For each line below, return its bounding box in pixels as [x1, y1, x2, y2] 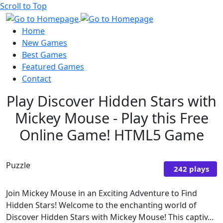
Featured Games [22, 61, 84, 72]
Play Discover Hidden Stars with [6, 91, 217, 111]
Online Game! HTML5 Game [19, 124, 204, 144]
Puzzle [6, 159, 30, 171]
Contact [22, 73, 51, 84]
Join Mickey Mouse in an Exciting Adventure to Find [6, 187, 197, 199]
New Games [22, 37, 67, 48]
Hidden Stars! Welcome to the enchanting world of [6, 199, 197, 211]
